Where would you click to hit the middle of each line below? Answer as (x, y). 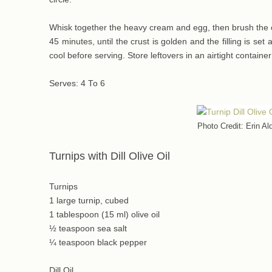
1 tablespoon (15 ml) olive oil (104, 215)
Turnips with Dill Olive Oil (110, 156)
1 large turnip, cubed (89, 201)
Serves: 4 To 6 (77, 84)
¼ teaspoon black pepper (98, 243)
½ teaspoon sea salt (88, 229)
